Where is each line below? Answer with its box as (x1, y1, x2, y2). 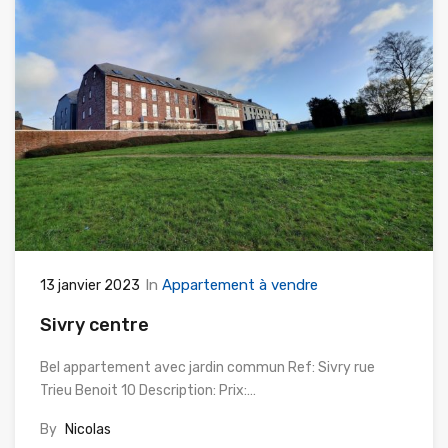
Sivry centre (40, 314, 149, 337)
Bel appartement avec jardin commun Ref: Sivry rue (40, 359, 375, 377)
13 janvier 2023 (40, 277, 140, 295)
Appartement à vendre (162, 276, 318, 295)
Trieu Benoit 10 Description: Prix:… (40, 382, 256, 400)
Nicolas (65, 421, 111, 439)
